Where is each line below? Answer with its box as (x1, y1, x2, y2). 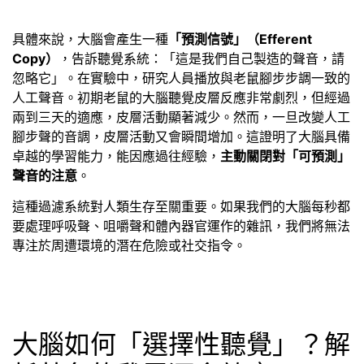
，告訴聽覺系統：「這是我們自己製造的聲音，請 (58, 50, 344, 67)
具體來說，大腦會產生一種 (12, 30, 168, 47)
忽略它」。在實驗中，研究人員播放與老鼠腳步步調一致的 (12, 69, 350, 86)
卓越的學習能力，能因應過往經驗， (12, 147, 220, 164)
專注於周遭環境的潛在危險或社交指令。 (12, 237, 246, 254)
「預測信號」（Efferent (168, 30, 312, 47)
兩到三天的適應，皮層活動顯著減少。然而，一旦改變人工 (12, 108, 350, 125)
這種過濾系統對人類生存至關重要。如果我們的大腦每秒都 (12, 198, 350, 215)
